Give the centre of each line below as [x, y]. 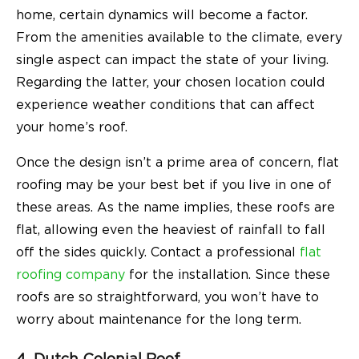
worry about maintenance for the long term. [159, 320]
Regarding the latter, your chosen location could [170, 83]
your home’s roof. [72, 128]
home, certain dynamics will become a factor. [162, 16]
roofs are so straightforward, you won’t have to [167, 298]
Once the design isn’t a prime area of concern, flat [177, 163]
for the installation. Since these [228, 275]
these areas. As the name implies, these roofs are [175, 208]
